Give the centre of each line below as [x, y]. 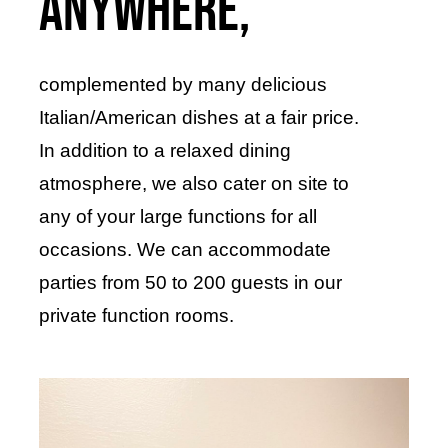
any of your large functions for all [177, 216]
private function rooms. [136, 315]
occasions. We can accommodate [184, 249]
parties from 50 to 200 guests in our [190, 282]
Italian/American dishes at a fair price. [198, 117]
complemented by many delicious [182, 84]
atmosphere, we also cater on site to [193, 183]
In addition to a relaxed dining [164, 150]
